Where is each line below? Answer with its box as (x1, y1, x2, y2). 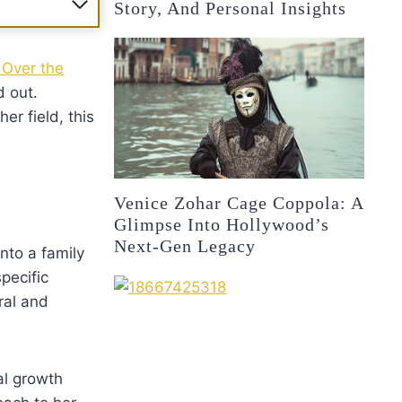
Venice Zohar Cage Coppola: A (114, 192, 364, 213)
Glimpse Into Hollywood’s (114, 214, 330, 234)
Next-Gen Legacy (114, 235, 257, 256)
